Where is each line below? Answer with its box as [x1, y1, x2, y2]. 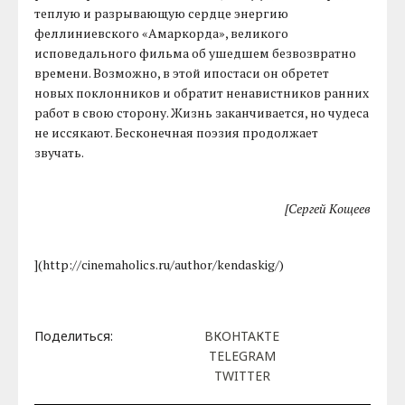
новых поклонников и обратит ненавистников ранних [34, 84, 370, 102]
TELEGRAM [208, 346, 276, 364]
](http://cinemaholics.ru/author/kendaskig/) [34, 256, 285, 274]
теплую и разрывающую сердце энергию [34, 5, 289, 23]
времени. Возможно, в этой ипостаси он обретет [34, 64, 330, 82]
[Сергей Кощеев [284, 200, 371, 218]
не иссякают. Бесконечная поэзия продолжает [34, 124, 319, 142]
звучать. [34, 144, 85, 162]
